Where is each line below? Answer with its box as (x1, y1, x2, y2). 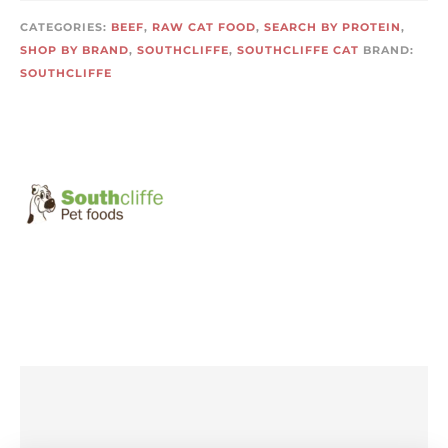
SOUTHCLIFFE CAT (237, 43, 359, 57)
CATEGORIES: (20, 20, 111, 34)
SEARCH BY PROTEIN (264, 20, 401, 34)
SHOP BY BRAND (20, 43, 129, 57)
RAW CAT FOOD (152, 20, 256, 34)
